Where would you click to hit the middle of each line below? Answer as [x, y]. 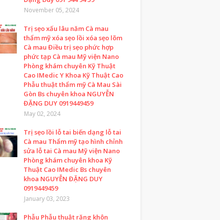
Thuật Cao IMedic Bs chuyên [67, 169]
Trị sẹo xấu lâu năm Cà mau [66, 28]
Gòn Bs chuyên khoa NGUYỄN [69, 94]
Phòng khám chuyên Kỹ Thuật [69, 66]
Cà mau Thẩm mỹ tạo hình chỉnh [73, 141]
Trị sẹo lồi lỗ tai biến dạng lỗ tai [72, 132]
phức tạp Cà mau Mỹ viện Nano [71, 56]
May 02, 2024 [42, 114]
